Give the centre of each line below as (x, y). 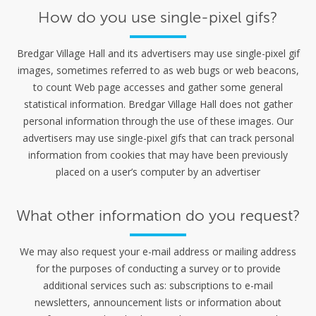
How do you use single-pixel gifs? (158, 18)
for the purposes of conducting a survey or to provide (158, 269)
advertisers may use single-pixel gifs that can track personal (158, 138)
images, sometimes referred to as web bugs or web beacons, (158, 71)
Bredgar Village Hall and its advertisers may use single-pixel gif (158, 54)
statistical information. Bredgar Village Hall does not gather (158, 104)
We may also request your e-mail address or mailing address (158, 252)
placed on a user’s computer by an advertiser (158, 172)
